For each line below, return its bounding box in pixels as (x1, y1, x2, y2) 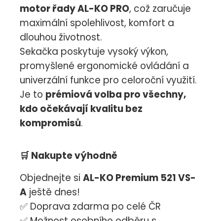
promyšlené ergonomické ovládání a (20, 59, 189, 73)
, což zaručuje (129, 2, 191, 16)
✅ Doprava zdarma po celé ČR (20, 200, 161, 214)
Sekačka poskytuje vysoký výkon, (20, 45, 168, 59)
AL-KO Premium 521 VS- (83, 171, 196, 185)
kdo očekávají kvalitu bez (20, 102, 143, 116)
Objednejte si (20, 171, 83, 185)
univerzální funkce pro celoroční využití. (20, 74, 197, 87)
